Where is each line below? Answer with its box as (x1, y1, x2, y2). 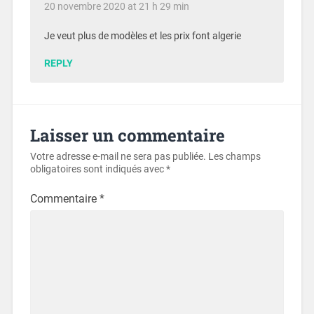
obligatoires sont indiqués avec (29, 163, 166, 175)
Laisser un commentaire (29, 123, 225, 146)
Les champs (207, 150, 261, 163)
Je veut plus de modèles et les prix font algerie (43, 30, 241, 43)
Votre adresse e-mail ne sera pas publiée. (29, 150, 206, 163)
